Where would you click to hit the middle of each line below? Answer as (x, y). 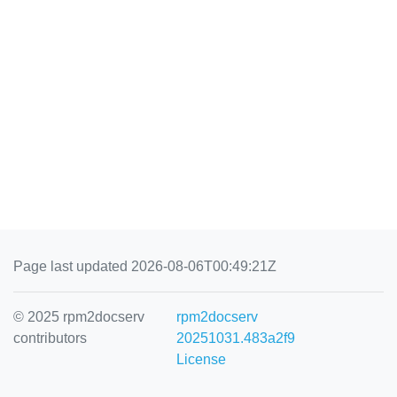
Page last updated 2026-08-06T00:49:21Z (145, 266)
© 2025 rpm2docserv (79, 317)
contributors (50, 338)
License (202, 359)
